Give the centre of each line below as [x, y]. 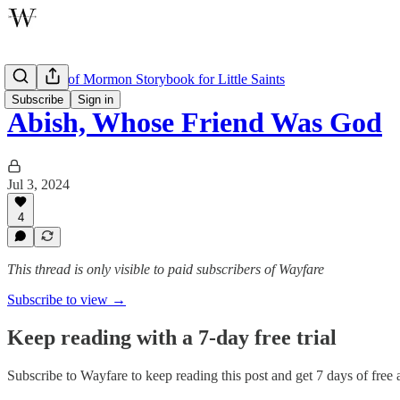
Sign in [96, 100]
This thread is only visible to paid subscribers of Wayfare [166, 269]
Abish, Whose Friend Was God [195, 123]
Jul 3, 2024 [38, 184]
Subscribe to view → [67, 300]
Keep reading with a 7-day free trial [172, 337]
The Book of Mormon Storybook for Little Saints [146, 79]
